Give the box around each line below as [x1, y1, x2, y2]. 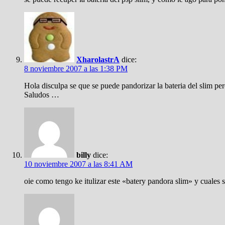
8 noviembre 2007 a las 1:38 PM [24, 64, 128, 73]
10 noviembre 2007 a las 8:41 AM [24, 160, 133, 168]
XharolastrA [76, 55, 120, 64]
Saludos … [24, 90, 59, 99]
